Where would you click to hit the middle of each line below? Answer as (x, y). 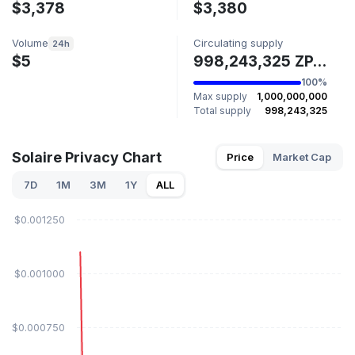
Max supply (220, 97)
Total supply (222, 111)
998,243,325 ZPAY (319, 61)
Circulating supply (238, 43)
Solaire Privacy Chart (87, 158)
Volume (30, 43)
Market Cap (302, 157)
